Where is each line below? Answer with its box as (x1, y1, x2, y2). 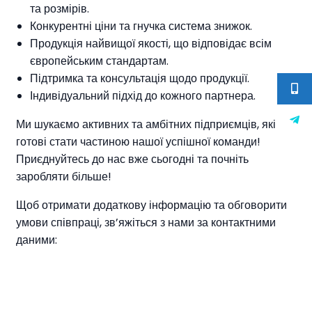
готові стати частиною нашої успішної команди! (16, 134, 260, 150)
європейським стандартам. (30, 53, 169, 69)
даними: (16, 232, 57, 248)
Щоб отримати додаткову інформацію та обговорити (16, 197, 287, 213)
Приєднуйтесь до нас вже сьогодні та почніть (16, 151, 249, 167)
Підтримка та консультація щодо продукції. (30, 70, 249, 86)
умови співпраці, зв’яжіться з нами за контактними (16, 214, 276, 231)
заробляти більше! (16, 169, 111, 185)
